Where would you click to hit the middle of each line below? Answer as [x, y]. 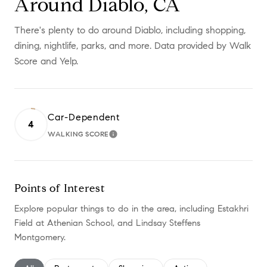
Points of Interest [60, 188]
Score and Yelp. [46, 61]
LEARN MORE [141, 137]
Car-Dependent [84, 117]
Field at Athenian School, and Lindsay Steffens [107, 223]
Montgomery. [40, 237]
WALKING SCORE [78, 133]
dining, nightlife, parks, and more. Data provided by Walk [133, 45]
